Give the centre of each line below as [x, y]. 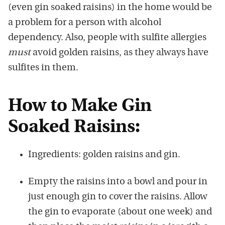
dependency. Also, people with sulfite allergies [107, 38]
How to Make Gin [80, 106]
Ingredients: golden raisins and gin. [104, 155]
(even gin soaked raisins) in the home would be [110, 8]
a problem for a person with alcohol [85, 23]
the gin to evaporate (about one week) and [120, 212]
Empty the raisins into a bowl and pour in [118, 182]
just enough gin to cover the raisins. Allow [118, 197]
